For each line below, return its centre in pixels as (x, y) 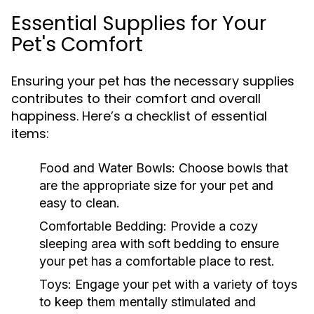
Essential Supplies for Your (139, 23)
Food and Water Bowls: (107, 168)
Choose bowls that (232, 168)
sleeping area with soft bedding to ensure (159, 244)
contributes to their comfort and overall (136, 98)
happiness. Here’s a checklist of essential (139, 116)
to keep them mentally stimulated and (148, 302)
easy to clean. (80, 203)
